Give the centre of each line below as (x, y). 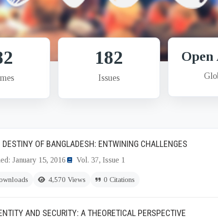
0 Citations (119, 180)
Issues (109, 78)
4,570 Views (67, 180)
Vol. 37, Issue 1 (101, 160)
